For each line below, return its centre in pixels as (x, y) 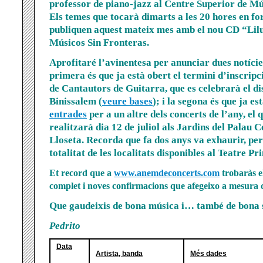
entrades (68, 114)
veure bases (127, 101)
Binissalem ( (76, 101)
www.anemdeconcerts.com (167, 173)
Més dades (208, 253)
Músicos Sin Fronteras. (99, 42)
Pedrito (65, 225)
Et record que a (82, 173)
